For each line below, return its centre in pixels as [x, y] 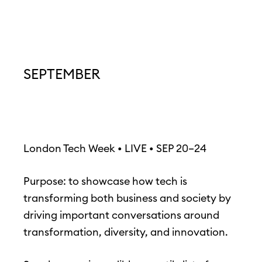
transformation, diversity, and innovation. [126, 232]
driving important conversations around [121, 215]
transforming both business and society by [127, 198]
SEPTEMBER [62, 74]
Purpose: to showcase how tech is [105, 181]
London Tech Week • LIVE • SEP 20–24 [115, 149]
